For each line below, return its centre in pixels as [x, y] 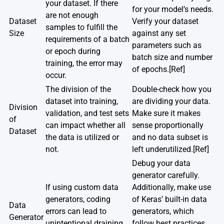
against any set [159, 33]
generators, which [163, 211]
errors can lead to [76, 211]
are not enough [72, 15]
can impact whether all [85, 125]
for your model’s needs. [173, 9]
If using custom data [82, 187]
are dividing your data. [171, 101]
